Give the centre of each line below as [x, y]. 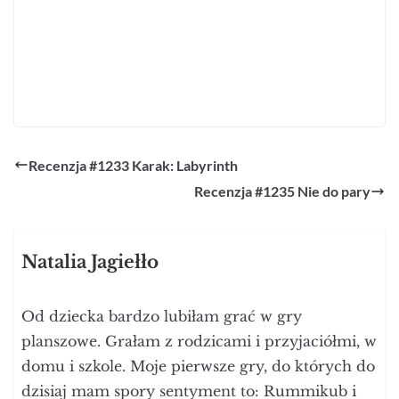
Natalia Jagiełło [90, 262]
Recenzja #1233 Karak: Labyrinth [133, 165]
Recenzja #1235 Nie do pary [282, 191]
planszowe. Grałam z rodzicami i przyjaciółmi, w [199, 342]
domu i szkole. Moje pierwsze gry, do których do [199, 366]
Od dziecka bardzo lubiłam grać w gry [162, 317]
